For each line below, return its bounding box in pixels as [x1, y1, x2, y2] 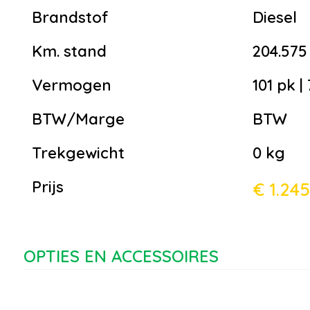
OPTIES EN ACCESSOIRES [24, 246, 219, 267]
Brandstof [32, 8, 109, 28]
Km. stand [32, 42, 107, 62]
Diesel [253, 8, 297, 28]
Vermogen [32, 75, 111, 95]
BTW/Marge [32, 109, 125, 129]
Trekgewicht [32, 143, 125, 163]
